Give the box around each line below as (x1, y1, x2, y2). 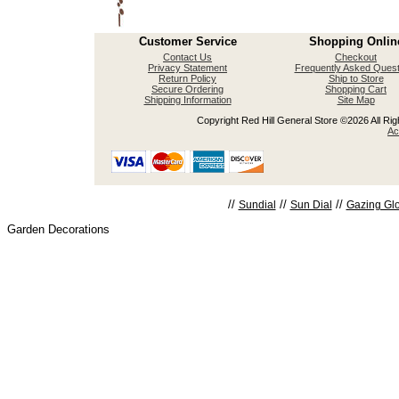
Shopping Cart (325, 84, 387, 94)
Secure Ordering (151, 84, 224, 94)
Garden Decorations (7, 223, 110, 236)
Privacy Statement (148, 62, 227, 73)
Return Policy (159, 73, 216, 84)
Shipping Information (143, 94, 232, 105)
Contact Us (163, 52, 212, 62)
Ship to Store (328, 73, 384, 84)
